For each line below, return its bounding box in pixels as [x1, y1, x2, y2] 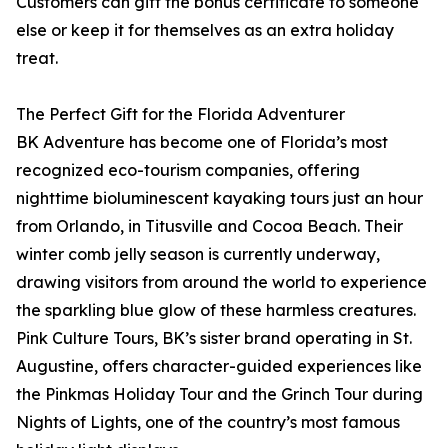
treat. [16, 48, 58, 68]
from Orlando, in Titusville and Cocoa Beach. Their [16, 216, 403, 236]
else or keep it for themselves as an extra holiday [16, 20, 394, 40]
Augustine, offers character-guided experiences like [16, 356, 422, 376]
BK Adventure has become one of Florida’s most [16, 132, 388, 152]
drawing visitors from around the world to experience [16, 272, 427, 292]
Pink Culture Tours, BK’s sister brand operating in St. [16, 328, 412, 348]
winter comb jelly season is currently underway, [16, 244, 380, 264]
